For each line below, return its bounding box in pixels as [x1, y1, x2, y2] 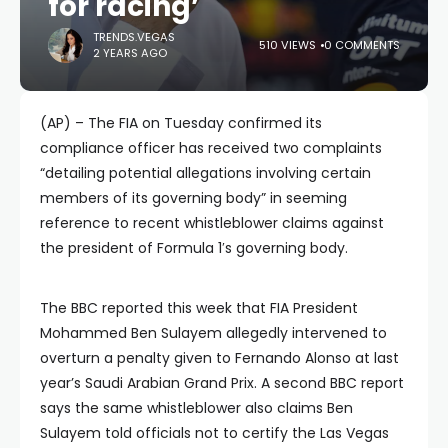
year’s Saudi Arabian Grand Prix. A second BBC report [40, 372, 404, 393]
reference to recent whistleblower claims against [40, 212, 384, 233]
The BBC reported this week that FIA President [40, 297, 358, 318]
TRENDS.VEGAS [93, 29, 175, 46]
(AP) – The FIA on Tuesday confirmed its [40, 112, 322, 133]
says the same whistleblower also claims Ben [40, 397, 353, 418]
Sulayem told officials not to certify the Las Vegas [40, 422, 389, 443]
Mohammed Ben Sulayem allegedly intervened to [40, 322, 387, 343]
